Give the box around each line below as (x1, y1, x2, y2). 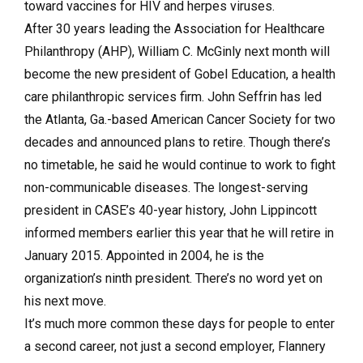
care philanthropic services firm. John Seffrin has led (24, 89, 322, 105)
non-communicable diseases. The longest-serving (24, 180, 308, 195)
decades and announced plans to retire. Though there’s (24, 135, 331, 150)
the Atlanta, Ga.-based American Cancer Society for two (24, 112, 335, 127)
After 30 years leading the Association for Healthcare (24, 21, 325, 36)
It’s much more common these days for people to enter (24, 316, 335, 331)
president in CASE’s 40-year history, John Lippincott (24, 203, 317, 218)
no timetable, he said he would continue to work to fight (24, 157, 335, 173)
